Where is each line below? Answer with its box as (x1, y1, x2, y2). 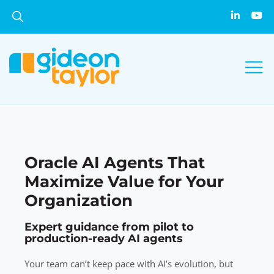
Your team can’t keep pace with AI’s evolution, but (24, 257, 233, 270)
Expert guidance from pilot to (24, 220, 194, 234)
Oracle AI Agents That (24, 153, 205, 172)
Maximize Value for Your (24, 172, 224, 191)
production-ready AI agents (24, 231, 183, 245)
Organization (24, 191, 133, 210)
